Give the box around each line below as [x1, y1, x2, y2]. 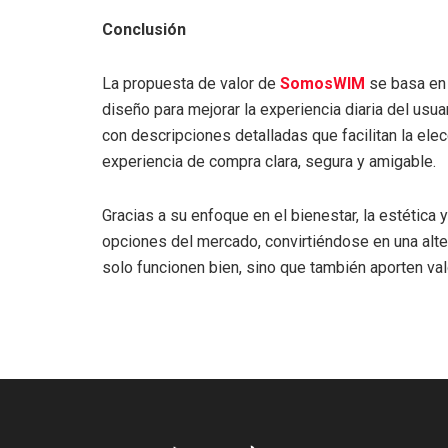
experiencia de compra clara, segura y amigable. [102, 151, 436, 171]
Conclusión [102, 19, 186, 39]
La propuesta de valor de [102, 73, 280, 93]
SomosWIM [280, 73, 365, 93]
